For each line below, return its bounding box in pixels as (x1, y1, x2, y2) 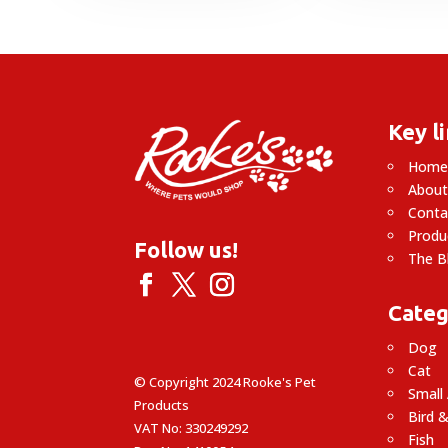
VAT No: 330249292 (134, 419, 249, 438)
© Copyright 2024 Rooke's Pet (134, 373, 317, 392)
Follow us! (134, 237, 239, 263)
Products (134, 396, 190, 415)
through (206, 15, 276, 40)
